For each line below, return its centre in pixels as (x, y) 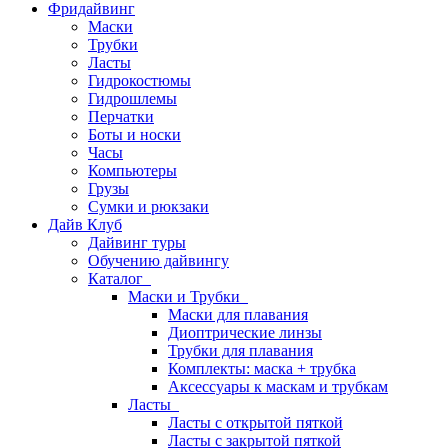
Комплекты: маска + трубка (262, 368)
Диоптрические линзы (245, 332)
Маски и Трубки (188, 296)
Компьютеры (132, 170)
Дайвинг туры (137, 242)
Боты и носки (134, 134)
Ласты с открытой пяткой (255, 422)
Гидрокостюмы (139, 80)
